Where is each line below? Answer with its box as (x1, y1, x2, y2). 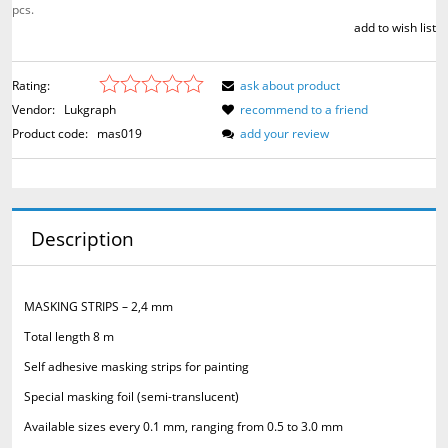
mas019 (97, 125, 142, 143)
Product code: (12, 125, 88, 143)
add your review (240, 125, 329, 143)
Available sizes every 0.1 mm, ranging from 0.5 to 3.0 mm (24, 418, 343, 436)
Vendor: (12, 101, 58, 119)
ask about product (240, 77, 340, 95)
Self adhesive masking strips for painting (24, 358, 249, 376)
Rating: (12, 77, 50, 95)
